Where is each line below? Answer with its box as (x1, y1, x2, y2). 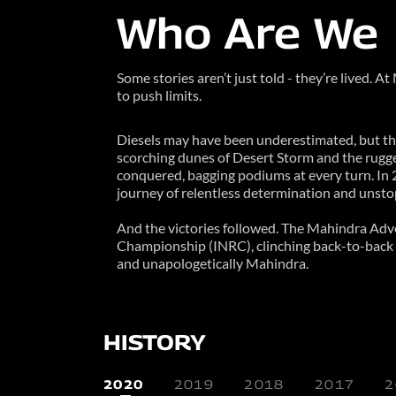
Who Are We (117, 8, 378, 58)
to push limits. (117, 87, 202, 103)
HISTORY (103, 330, 206, 354)
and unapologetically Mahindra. (117, 255, 308, 271)
